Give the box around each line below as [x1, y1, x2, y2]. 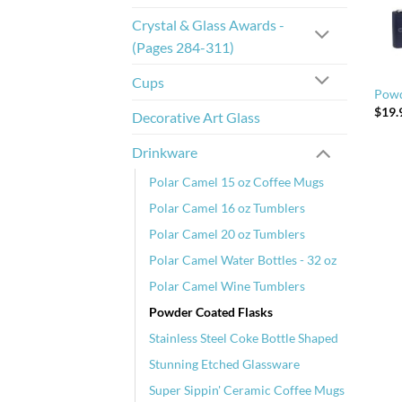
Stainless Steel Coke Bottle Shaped [149, 330, 338, 346]
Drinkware [132, 143, 197, 161]
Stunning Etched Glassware [149, 356, 300, 372]
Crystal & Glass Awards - [132, 15, 284, 33]
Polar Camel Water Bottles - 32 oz [149, 252, 336, 268]
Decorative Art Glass [132, 108, 260, 126]
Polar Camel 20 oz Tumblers [149, 226, 305, 242]
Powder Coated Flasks [149, 304, 273, 320]
